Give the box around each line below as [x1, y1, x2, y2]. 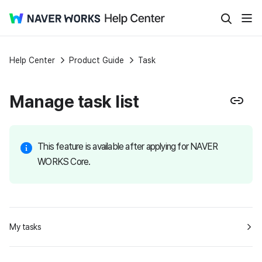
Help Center [9, 56, 55, 65]
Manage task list [9, 91, 139, 112]
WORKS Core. [37, 156, 91, 168]
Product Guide [69, 56, 124, 65]
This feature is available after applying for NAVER [37, 141, 218, 153]
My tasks [9, 222, 41, 232]
